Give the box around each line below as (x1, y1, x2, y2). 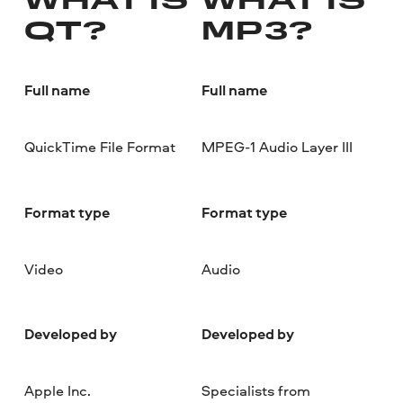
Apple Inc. (24, 381, 92, 401)
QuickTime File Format (24, 137, 176, 157)
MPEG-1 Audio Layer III (201, 137, 353, 157)
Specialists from (201, 381, 310, 401)
